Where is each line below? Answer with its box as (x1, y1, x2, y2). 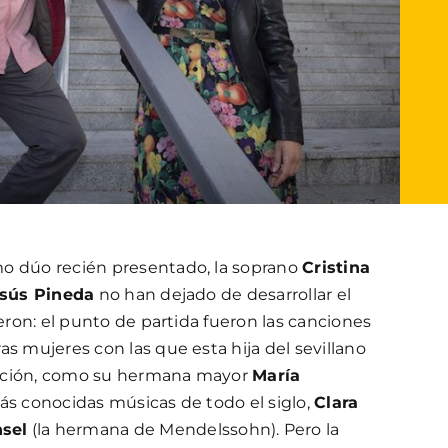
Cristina (302, 257, 371, 277)
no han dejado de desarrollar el (94, 284, 352, 304)
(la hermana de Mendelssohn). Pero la (27, 419, 340, 439)
